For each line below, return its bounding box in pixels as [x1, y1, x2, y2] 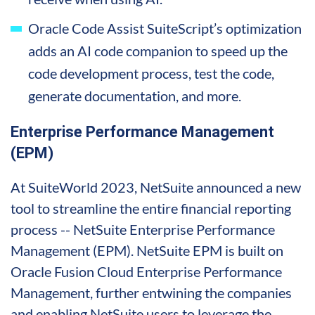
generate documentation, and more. [28, 86, 241, 104]
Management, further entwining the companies [11, 283, 292, 301]
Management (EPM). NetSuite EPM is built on [11, 241, 283, 259]
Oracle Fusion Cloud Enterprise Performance [11, 262, 282, 280]
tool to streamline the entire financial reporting [11, 199, 291, 217]
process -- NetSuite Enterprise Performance [11, 220, 275, 238]
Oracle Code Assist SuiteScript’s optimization [28, 19, 302, 37]
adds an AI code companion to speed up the [28, 41, 288, 59]
